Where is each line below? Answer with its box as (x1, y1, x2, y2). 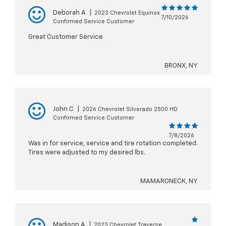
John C (53, 106, 74, 113)
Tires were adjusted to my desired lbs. (28, 149, 145, 156)
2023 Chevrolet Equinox (94, 10, 160, 16)
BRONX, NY (164, 63, 198, 70)
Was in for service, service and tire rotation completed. (28, 140, 198, 147)
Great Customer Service (28, 34, 103, 41)
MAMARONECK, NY (140, 178, 198, 185)
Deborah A (53, 10, 86, 17)
